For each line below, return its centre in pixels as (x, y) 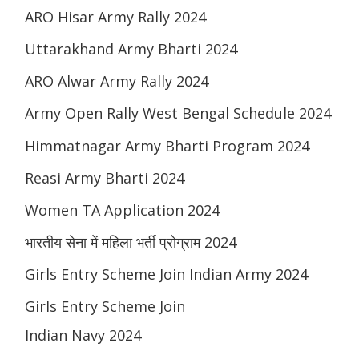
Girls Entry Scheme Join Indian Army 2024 (166, 274)
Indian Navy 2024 (83, 335)
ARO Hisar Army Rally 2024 (115, 17)
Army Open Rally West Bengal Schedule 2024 (178, 113)
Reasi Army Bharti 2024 (105, 178)
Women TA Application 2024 (122, 210)
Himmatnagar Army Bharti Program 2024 (167, 146)
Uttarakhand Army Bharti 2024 (131, 49)
